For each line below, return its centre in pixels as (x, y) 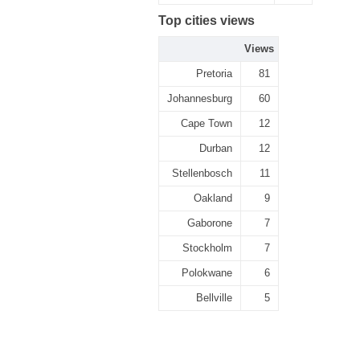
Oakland (213, 198)
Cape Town (207, 123)
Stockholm (207, 248)
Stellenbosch (202, 173)
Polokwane (207, 273)
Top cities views (207, 20)
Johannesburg (200, 98)
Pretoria (214, 74)
